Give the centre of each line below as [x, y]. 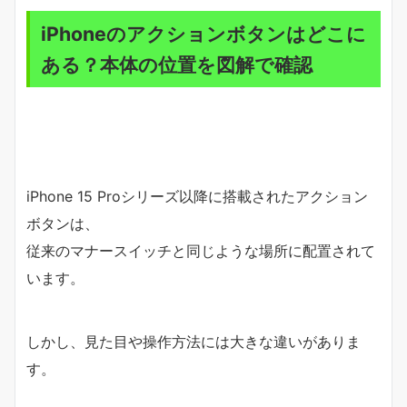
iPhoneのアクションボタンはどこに [203, 33]
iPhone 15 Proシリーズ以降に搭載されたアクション [197, 196]
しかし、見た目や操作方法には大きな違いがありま [194, 341]
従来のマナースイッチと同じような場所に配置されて [201, 250]
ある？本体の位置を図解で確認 [177, 64]
